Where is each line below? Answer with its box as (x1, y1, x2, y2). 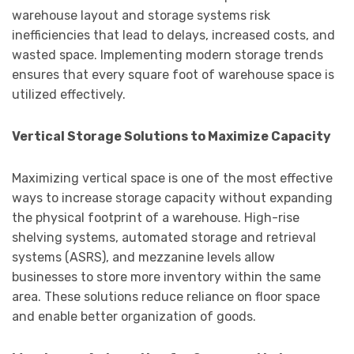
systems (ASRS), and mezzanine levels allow (12, 250, 275, 265)
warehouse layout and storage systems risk (12, 8, 270, 24)
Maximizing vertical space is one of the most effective (12, 171, 333, 186)
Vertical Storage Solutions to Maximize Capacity (12, 129, 331, 145)
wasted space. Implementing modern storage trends (12, 47, 323, 63)
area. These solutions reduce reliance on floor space (12, 289, 320, 305)
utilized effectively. (12, 87, 126, 103)
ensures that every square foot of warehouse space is (12, 67, 334, 83)
